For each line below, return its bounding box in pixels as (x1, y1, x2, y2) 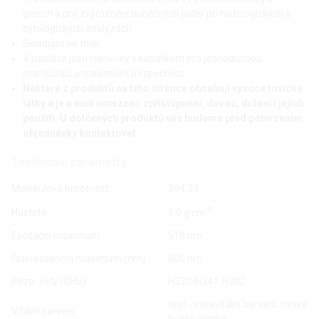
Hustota (11, 206, 47, 219)
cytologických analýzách (23, 23, 132, 35)
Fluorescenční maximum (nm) (11, 253, 146, 265)
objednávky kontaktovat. (23, 127, 139, 140)
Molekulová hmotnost (11, 183, 109, 195)
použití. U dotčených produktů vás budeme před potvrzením (23, 113, 303, 125)
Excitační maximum (11, 230, 100, 242)
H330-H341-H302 (168, 276, 246, 288)
